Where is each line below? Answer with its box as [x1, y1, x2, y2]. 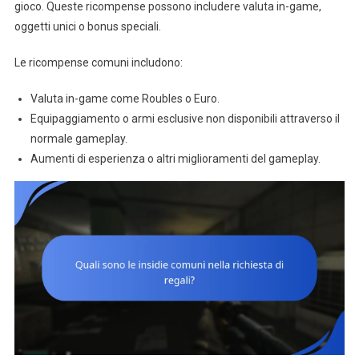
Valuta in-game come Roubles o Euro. [30, 92, 220, 106]
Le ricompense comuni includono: [14, 56, 183, 70]
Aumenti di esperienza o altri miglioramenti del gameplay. [30, 152, 321, 166]
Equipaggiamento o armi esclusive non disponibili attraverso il [30, 112, 340, 126]
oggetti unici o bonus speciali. [14, 20, 161, 34]
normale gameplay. [30, 132, 127, 146]
